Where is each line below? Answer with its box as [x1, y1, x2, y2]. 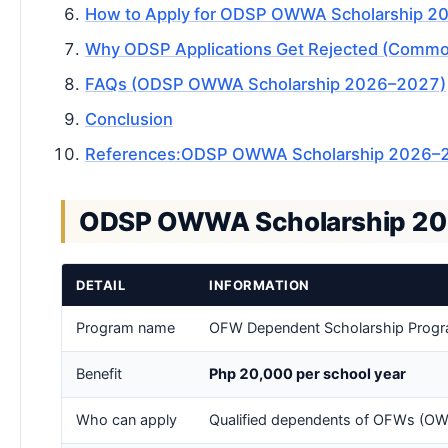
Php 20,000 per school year [209, 365, 406, 383]
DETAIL [76, 277, 126, 293]
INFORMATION [209, 277, 310, 293]
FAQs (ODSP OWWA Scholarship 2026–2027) [85, 74, 446, 94]
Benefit [76, 365, 122, 383]
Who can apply [76, 411, 177, 429]
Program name [76, 319, 175, 337]
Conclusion [85, 109, 173, 129]
